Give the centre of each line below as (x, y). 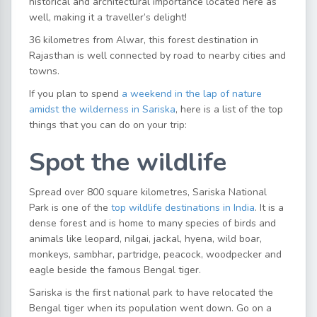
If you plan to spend (75, 94)
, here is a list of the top (229, 109)
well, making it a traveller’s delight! (108, 17)
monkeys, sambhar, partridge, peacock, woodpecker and (155, 254)
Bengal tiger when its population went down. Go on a (150, 308)
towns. (44, 71)
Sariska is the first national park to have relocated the (151, 293)
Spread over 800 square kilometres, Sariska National (148, 192)
